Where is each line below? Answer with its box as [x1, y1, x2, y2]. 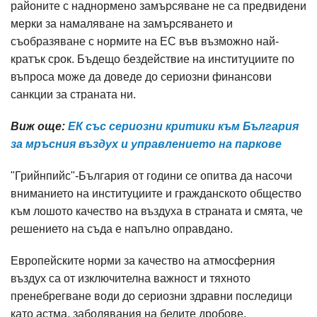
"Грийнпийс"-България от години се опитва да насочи [11, 170, 292, 182]
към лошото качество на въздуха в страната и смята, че [11, 205, 303, 217]
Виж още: [11, 120, 68, 132]
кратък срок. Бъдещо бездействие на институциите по [11, 53, 294, 65]
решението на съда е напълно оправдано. [11, 223, 236, 235]
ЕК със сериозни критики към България [68, 120, 299, 132]
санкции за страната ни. [11, 88, 136, 100]
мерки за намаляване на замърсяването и [11, 18, 233, 30]
